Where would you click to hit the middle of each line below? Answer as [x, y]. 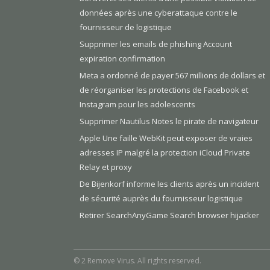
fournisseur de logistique [126, 27]
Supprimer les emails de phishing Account [156, 44]
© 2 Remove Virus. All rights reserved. [137, 261]
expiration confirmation [122, 59]
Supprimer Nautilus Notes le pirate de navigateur [169, 121]
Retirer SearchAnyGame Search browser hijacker [169, 215]
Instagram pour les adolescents [137, 105]
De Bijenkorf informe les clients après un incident [169, 184]
